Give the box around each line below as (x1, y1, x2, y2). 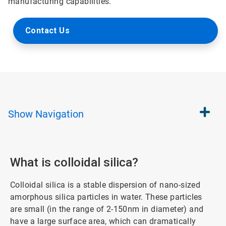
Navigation (35, 108, 84, 120)
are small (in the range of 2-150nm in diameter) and (10, 204, 204, 214)
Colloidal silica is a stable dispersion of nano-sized (10, 180, 201, 190)
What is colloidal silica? (10, 155, 138, 169)
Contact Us (25, 26, 70, 35)
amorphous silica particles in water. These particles (10, 192, 202, 202)
